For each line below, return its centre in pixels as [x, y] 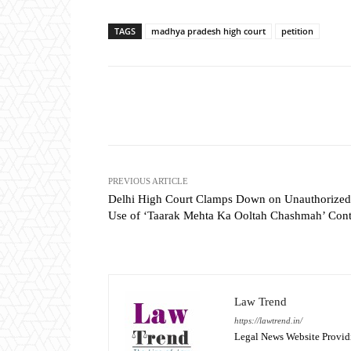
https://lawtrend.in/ [268, 321]
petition [297, 31]
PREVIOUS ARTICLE [148, 181]
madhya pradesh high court [208, 31]
